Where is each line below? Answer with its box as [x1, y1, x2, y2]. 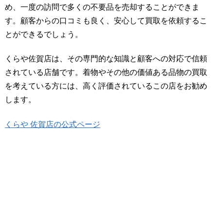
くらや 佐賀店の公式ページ [5, 120, 100, 128]
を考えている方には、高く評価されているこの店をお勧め [5, 82, 207, 91]
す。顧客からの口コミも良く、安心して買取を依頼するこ [5, 16, 207, 25]
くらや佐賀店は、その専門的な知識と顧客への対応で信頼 [5, 54, 207, 63]
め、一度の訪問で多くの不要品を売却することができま [5, 2, 200, 11]
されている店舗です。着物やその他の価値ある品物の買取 [5, 68, 207, 77]
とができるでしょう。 [5, 30, 83, 38]
